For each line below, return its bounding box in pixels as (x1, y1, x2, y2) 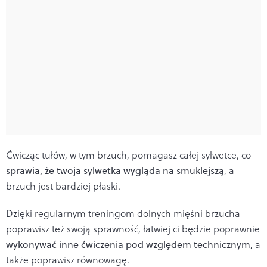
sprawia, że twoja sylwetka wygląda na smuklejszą (6, 163, 224, 177)
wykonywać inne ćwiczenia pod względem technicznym (6, 237, 250, 251)
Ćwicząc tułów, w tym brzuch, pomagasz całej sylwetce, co (6, 148, 251, 162)
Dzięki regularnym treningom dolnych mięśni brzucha (6, 206, 240, 220)
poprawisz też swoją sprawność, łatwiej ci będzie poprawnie (6, 222, 260, 235)
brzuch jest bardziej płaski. (6, 179, 120, 193)
